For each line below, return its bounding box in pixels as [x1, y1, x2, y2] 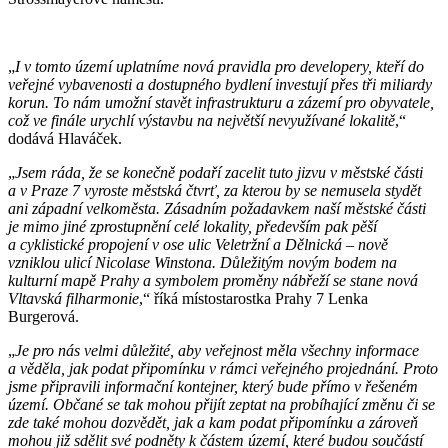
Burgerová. [8, 308, 79, 326]
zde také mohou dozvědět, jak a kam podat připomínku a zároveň [8, 414, 418, 432]
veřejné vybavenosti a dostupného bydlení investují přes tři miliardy [8, 76, 432, 94]
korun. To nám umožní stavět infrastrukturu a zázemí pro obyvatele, [8, 94, 434, 112]
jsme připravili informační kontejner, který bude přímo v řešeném [8, 378, 418, 396]
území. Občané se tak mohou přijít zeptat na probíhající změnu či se [8, 396, 435, 414]
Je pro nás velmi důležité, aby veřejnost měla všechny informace [15, 342, 419, 360]
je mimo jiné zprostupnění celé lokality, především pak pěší [8, 218, 377, 236]
